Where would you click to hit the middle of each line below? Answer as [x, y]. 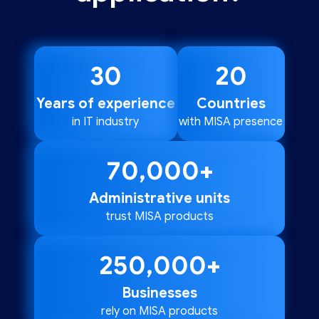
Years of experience [105, 104]
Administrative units [159, 199]
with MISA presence [231, 122]
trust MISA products [159, 217]
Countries [231, 104]
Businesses [159, 293]
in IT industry [106, 122]
